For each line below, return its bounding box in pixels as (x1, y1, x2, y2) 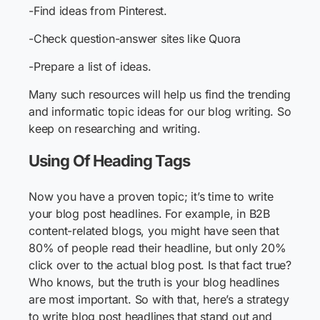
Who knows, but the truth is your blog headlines (29, 275, 279, 289)
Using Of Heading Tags (29, 151, 190, 170)
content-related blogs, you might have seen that (29, 224, 279, 238)
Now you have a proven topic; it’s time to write (29, 189, 274, 204)
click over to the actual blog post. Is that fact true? (29, 258, 291, 272)
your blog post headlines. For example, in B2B (29, 206, 270, 221)
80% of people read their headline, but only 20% (29, 241, 286, 255)
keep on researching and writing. (29, 121, 201, 136)
